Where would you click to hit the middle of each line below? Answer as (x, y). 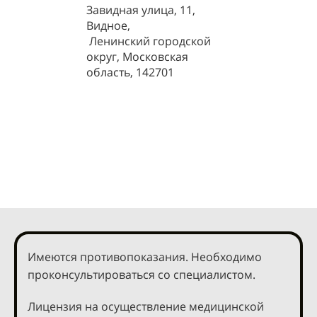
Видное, (108, 25)
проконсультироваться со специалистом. (142, 275)
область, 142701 (130, 72)
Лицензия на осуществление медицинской (146, 306)
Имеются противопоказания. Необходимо (145, 257)
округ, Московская (137, 57)
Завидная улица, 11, (141, 10)
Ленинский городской (149, 41)
